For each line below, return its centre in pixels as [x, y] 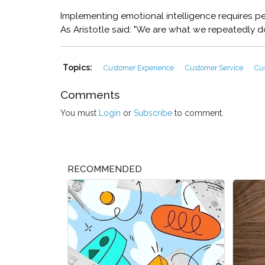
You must [80, 113]
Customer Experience [140, 68]
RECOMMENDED [105, 169]
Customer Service [215, 68]
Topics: [78, 68]
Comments [90, 95]
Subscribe [153, 113]
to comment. [198, 113]
